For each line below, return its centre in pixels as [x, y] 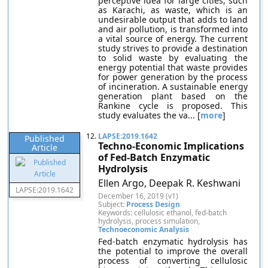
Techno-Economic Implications [171, 146]
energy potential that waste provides [173, 67]
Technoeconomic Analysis [144, 229]
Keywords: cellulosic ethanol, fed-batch [163, 213]
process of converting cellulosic [173, 261]
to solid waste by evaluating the [173, 58]
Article [45, 147]
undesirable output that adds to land [173, 19]
